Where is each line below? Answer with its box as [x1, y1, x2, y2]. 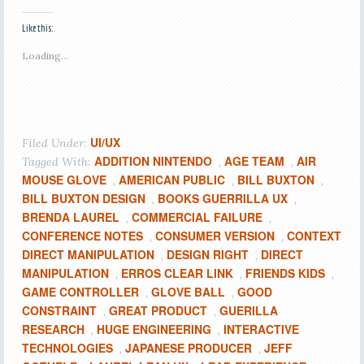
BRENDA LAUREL [21, 209, 119, 225]
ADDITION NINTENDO [93, 153, 212, 169]
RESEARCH [21, 321, 84, 337]
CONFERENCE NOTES [21, 227, 143, 244]
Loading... [21, 50, 68, 62]
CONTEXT [286, 227, 341, 244]
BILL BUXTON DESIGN [21, 190, 145, 206]
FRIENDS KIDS [245, 265, 325, 281]
